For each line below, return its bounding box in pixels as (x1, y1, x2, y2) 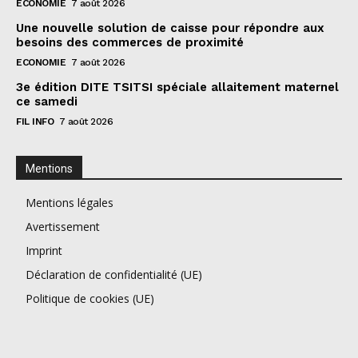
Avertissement (26, 218, 100, 234)
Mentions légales (26, 194, 113, 210)
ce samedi (16, 93, 78, 109)
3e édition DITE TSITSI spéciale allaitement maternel (16, 79, 339, 94)
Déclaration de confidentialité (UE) (26, 266, 202, 282)
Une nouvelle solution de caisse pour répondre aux (16, 20, 324, 35)
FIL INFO (16, 115, 54, 127)
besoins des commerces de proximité (16, 34, 244, 50)
